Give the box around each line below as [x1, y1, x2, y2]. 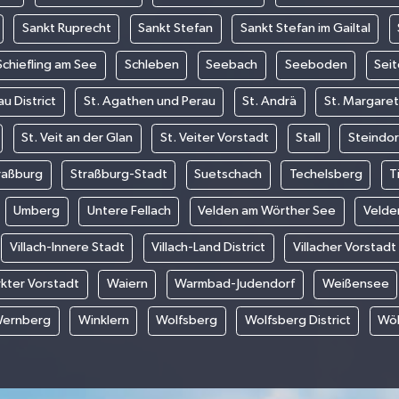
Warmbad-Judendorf [175, 277, 296, 291]
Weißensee [322, 277, 389, 291]
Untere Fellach [86, 204, 171, 218]
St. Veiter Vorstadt [159, 131, 269, 145]
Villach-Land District [151, 240, 266, 255]
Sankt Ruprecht [21, 21, 111, 36]
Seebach [206, 58, 257, 72]
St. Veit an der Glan [21, 131, 134, 145]
